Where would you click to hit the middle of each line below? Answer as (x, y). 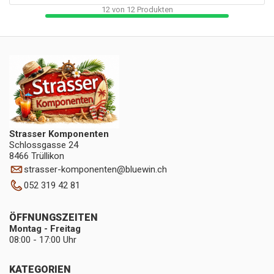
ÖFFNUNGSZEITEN (54, 217)
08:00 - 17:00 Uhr (43, 239)
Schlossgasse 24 (44, 145)
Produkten (154, 9)
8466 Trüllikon (37, 156)
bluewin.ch (146, 169)
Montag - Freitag (45, 228)
